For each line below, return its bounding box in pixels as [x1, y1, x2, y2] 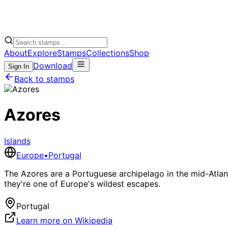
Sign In [8, 62, 29, 70]
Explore [27, 47, 57, 58]
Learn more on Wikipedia [16, 215, 112, 225]
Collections [86, 47, 129, 58]
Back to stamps [14, 73, 74, 84]
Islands [4, 135, 31, 146]
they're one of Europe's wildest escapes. [4, 178, 160, 189]
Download [33, 60, 72, 71]
